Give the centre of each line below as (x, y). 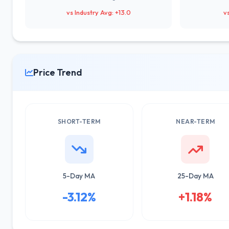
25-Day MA (195, 176)
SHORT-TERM (79, 121)
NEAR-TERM (196, 121)
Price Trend (58, 72)
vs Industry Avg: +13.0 (98, 12)
